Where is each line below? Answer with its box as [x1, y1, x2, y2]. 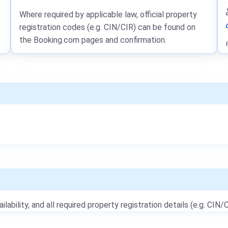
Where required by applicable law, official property [19, 10, 197, 19]
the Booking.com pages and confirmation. [19, 35, 167, 45]
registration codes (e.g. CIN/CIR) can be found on [19, 22, 196, 32]
